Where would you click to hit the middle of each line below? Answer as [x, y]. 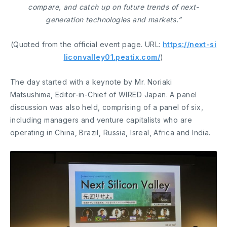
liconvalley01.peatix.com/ [112, 57]
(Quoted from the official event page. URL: [86, 44]
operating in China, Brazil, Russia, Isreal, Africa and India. [110, 132]
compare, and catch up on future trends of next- [113, 7]
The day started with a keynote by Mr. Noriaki [91, 82]
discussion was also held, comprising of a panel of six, [107, 107]
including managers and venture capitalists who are [101, 120]
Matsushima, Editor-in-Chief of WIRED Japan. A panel [104, 94]
